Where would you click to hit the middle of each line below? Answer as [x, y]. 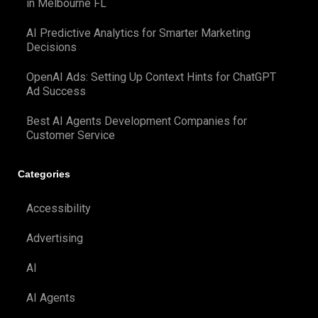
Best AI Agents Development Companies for [137, 121]
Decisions [51, 48]
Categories [44, 174]
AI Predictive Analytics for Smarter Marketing [138, 33]
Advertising [55, 238]
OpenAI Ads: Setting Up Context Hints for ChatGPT [151, 77]
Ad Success [56, 92]
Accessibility [59, 208]
